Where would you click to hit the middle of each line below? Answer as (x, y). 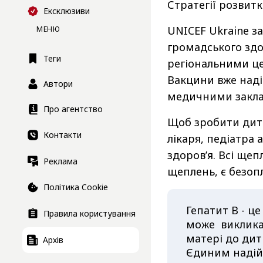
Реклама (60, 161)
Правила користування (90, 214)
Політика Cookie (76, 187)
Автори (58, 84)
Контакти (63, 135)
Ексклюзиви (67, 11)
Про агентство (73, 109)
